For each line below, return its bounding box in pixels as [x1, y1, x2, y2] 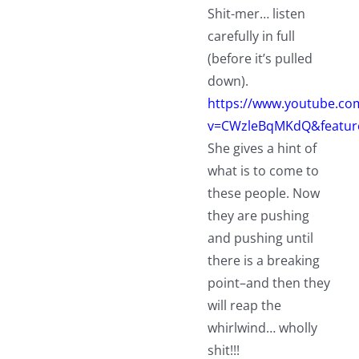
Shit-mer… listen [207, 5, 305, 23]
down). [207, 72, 248, 91]
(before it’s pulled [207, 50, 313, 68]
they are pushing [207, 207, 309, 225]
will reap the [207, 296, 281, 315]
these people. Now [207, 184, 320, 203]
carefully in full [207, 27, 295, 46]
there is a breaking [207, 252, 320, 270]
